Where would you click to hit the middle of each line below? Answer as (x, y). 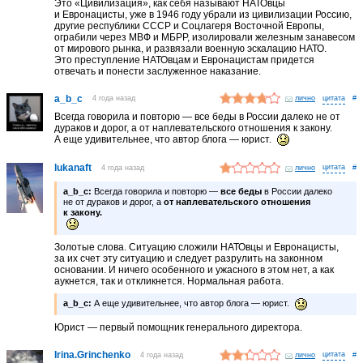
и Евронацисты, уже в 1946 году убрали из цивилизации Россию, (203, 14)
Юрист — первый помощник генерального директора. (179, 328)
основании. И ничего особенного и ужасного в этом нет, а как (194, 270)
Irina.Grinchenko (93, 355)
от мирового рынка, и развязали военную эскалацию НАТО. (191, 48)
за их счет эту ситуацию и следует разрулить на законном (189, 259)
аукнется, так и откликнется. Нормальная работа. (169, 282)
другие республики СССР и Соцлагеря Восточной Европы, (190, 26)
